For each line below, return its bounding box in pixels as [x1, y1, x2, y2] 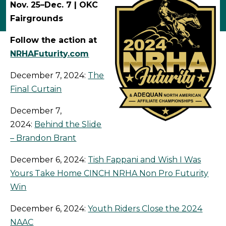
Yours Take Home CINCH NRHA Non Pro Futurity [10, 168, 209, 179]
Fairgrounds [10, 14, 64, 24]
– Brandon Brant [10, 133, 77, 143]
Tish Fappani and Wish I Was [88, 155, 201, 165]
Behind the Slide [34, 120, 102, 130]
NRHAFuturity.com [10, 49, 89, 59]
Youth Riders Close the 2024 [88, 204, 203, 214]
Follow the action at [10, 35, 97, 45]
